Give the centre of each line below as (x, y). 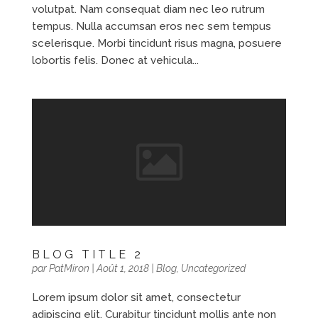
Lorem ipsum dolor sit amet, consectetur (136, 298)
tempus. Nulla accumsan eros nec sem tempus (151, 27)
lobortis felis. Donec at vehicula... (115, 61)
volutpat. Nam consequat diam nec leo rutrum (148, 10)
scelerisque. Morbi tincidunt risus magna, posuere (157, 44)
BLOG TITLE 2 (87, 255)
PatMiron (69, 269)
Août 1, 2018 (122, 269)
